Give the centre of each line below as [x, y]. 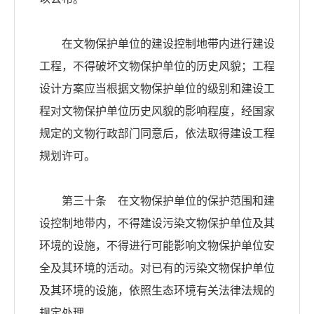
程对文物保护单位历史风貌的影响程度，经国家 [157, 111]
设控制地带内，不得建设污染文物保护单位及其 [157, 224]
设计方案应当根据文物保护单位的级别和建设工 [157, 89]
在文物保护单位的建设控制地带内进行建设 [157, 44]
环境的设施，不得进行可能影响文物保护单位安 [157, 246]
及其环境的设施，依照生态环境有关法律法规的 [157, 291]
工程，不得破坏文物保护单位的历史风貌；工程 [157, 67]
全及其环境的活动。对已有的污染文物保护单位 [157, 268]
